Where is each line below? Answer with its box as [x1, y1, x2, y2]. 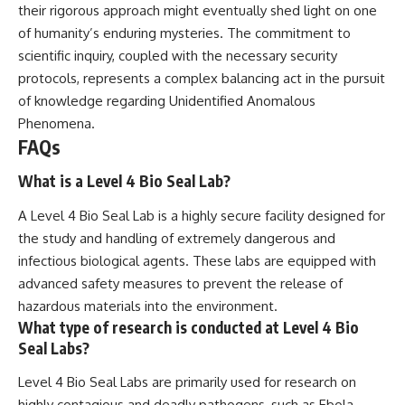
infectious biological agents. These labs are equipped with [18, 251, 376, 269]
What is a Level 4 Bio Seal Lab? [18, 171, 231, 192]
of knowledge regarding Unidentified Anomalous [18, 91, 316, 109]
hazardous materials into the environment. [18, 297, 278, 315]
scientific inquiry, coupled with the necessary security [18, 46, 337, 64]
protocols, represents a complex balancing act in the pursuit [18, 69, 385, 87]
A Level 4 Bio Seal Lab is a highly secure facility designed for [18, 206, 385, 224]
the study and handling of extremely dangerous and [18, 229, 335, 247]
